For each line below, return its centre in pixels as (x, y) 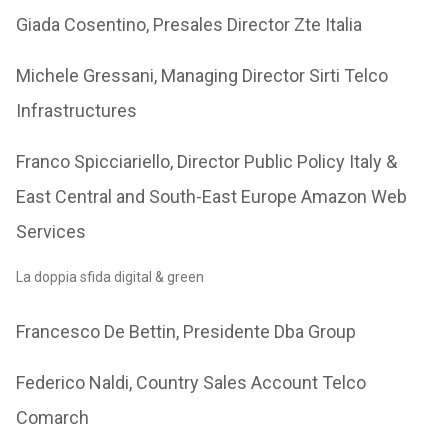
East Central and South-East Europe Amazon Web (211, 197)
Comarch (52, 418)
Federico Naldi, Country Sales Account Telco (190, 383)
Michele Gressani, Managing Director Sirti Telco (201, 76)
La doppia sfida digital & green (109, 277)
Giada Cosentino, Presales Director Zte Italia (188, 25)
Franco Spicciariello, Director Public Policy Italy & (206, 162)
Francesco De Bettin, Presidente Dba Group (185, 332)
